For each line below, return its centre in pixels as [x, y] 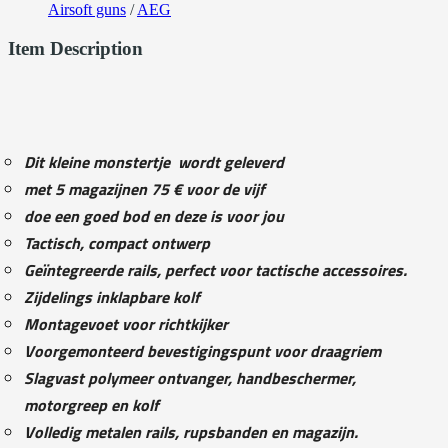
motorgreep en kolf [91, 404]
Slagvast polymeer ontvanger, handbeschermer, [190, 377]
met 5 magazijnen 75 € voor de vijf [146, 188]
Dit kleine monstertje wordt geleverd [156, 161]
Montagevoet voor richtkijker [126, 323]
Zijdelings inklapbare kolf [112, 296]
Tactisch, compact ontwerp [117, 242]
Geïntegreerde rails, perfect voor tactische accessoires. [215, 269]
